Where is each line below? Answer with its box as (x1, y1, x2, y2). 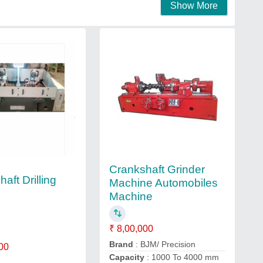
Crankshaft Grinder (109, 163, 205, 176)
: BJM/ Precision (133, 240, 195, 249)
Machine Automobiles (109, 177, 218, 189)
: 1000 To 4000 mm (144, 252, 219, 262)
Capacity (109, 252, 144, 262)
